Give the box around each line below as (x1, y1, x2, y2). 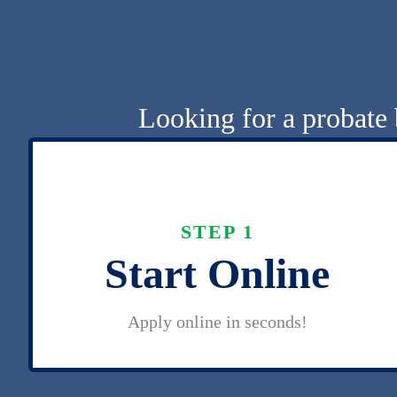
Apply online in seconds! (127, 312, 307, 331)
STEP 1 (180, 221, 254, 243)
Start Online (105, 250, 331, 297)
